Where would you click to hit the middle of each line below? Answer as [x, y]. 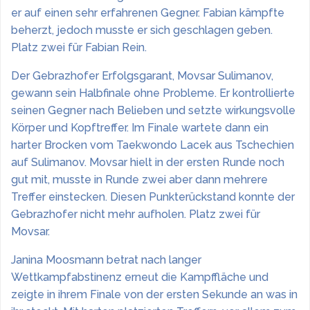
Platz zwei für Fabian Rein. [79, 47]
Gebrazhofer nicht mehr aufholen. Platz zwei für [136, 214]
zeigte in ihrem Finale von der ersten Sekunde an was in [154, 294]
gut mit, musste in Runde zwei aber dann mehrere [139, 180]
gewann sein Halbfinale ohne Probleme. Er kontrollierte [153, 93]
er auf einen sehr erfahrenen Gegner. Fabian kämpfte [148, 13]
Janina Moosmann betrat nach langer [106, 260]
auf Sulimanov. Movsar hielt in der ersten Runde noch [148, 162]
